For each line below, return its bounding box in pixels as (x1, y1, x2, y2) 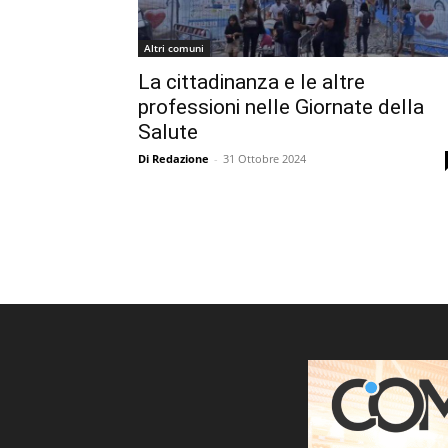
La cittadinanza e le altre (138, 70, 365, 94)
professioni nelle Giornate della (138, 95, 424, 119)
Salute (138, 120, 198, 144)
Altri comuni (144, 41, 204, 55)
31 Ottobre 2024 (223, 151, 306, 166)
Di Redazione (138, 151, 209, 166)
